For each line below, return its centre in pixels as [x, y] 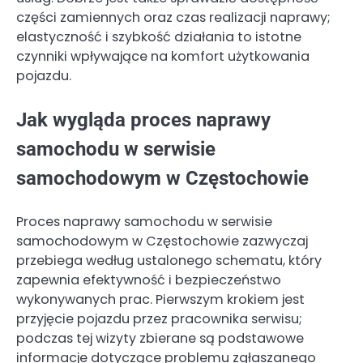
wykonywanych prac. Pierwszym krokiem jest [160, 300]
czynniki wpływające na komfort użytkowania [163, 56]
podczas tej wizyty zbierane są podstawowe [160, 339]
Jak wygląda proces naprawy [143, 120]
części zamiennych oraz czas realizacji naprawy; [173, 17]
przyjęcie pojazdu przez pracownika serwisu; [159, 319]
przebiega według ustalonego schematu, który [169, 261]
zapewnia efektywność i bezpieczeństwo [149, 280]
